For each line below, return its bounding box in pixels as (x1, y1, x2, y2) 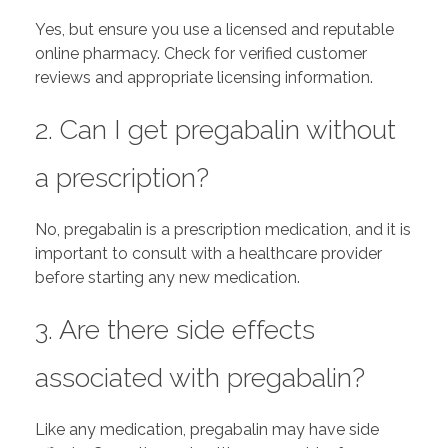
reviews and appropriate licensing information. (35, 67, 373, 87)
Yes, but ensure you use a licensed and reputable (35, 19, 394, 39)
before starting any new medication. (35, 267, 300, 287)
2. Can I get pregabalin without (35, 113, 396, 145)
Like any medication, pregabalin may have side (35, 420, 379, 440)
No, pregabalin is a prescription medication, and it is (35, 219, 411, 239)
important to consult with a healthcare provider (35, 243, 382, 263)
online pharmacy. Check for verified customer (35, 43, 367, 63)
